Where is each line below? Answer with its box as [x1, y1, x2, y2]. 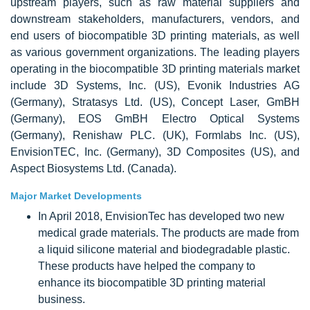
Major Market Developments [10, 190, 142, 201]
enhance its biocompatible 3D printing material [38, 276, 266, 289]
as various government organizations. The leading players [10, 46, 300, 58]
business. [38, 293, 85, 305]
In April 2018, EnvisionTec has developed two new [38, 210, 284, 222]
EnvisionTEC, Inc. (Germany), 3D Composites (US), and [10, 145, 300, 158]
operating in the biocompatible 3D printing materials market [10, 62, 300, 75]
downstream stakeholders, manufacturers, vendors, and [10, 12, 300, 25]
